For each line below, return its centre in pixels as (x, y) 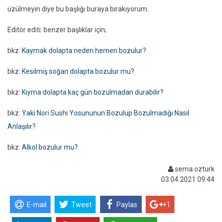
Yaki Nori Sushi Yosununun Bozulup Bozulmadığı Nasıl (106, 113)
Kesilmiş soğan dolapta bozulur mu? (78, 72)
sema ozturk (194, 169)
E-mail (36, 204)
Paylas (127, 204)
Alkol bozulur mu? (50, 147)
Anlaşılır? (22, 127)
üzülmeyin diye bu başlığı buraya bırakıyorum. (78, 9)
